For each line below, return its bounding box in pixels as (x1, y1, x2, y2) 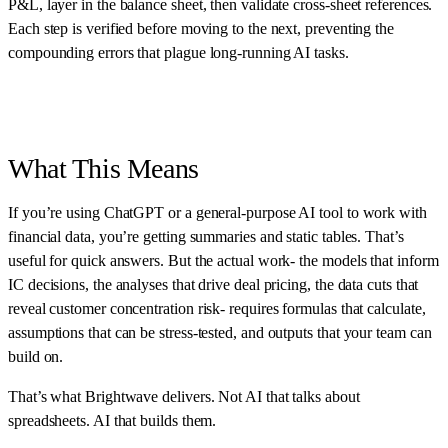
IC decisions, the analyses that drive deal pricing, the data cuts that (8, 276, 419, 294)
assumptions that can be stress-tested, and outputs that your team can (8, 324, 432, 342)
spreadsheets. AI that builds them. (8, 412, 217, 430)
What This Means (8, 153, 199, 185)
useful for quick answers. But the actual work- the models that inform (8, 252, 439, 270)
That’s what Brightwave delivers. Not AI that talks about (8, 388, 360, 406)
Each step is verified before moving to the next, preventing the (8, 20, 394, 38)
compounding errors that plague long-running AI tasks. (8, 44, 349, 62)
